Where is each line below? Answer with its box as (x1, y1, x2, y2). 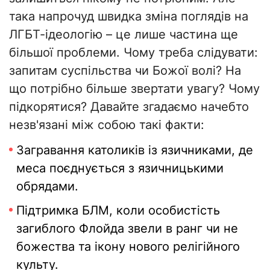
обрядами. (16, 179, 78, 194)
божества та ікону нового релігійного (16, 239, 240, 254)
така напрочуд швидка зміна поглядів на (9, 9, 248, 24)
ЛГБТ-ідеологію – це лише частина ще (9, 27, 238, 42)
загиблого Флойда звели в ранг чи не (16, 221, 238, 236)
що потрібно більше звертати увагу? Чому (9, 81, 260, 96)
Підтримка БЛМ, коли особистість (16, 203, 220, 218)
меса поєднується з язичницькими (16, 161, 224, 176)
